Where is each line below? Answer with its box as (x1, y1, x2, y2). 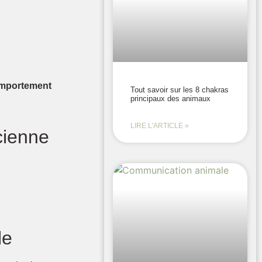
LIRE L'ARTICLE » (130, 121, 189, 130)
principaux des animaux (130, 94, 211, 103)
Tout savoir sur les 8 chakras (130, 85, 229, 94)
